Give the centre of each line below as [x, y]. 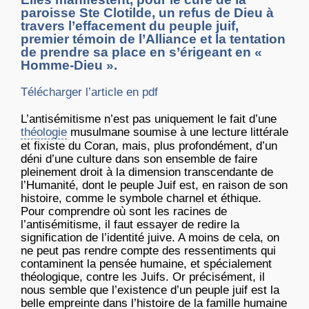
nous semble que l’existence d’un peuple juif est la [150, 290]
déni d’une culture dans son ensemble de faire [139, 159]
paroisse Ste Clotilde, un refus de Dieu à [147, 13]
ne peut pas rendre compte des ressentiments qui [148, 251]
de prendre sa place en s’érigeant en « [141, 52]
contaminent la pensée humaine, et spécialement [146, 264]
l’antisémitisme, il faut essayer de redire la [130, 225]
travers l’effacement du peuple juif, [130, 26]
